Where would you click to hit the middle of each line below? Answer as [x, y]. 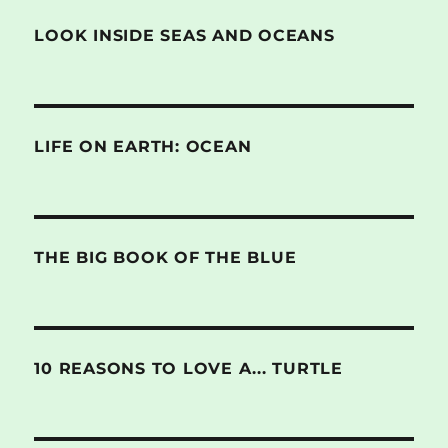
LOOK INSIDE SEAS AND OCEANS [184, 35]
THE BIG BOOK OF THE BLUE [165, 257]
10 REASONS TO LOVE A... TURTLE [188, 368]
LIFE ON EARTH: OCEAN [143, 146]
